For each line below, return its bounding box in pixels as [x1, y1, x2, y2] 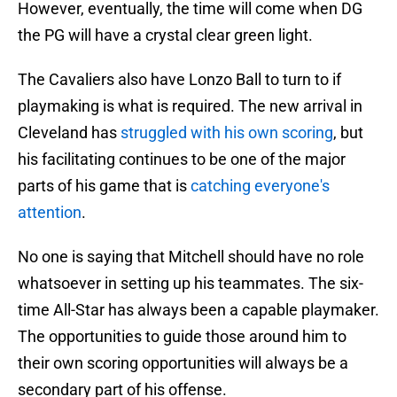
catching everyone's [191, 176, 330, 196]
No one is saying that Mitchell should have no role [18, 247, 364, 267]
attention [18, 203, 82, 222]
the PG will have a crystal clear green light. [18, 26, 313, 45]
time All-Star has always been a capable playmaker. [18, 300, 379, 320]
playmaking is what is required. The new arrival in [18, 97, 362, 116]
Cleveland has [18, 123, 121, 143]
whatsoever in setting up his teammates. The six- [18, 274, 363, 293]
